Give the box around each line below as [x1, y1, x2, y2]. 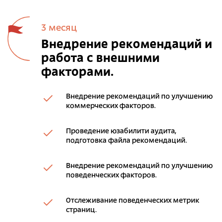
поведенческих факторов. [66, 171, 157, 179]
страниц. [66, 206, 97, 214]
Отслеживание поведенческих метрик [66, 197, 199, 205]
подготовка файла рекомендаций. [66, 137, 187, 145]
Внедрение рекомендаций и [41, 39, 212, 51]
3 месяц [41, 23, 77, 33]
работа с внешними [41, 53, 160, 65]
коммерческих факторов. [66, 102, 156, 110]
